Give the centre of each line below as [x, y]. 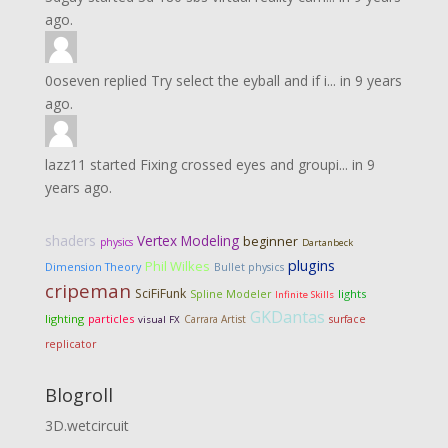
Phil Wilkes [177, 266]
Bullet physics [248, 267]
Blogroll [78, 395]
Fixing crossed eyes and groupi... [243, 164]
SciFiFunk [160, 293]
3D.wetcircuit [86, 425]
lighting [64, 318]
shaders [70, 240]
